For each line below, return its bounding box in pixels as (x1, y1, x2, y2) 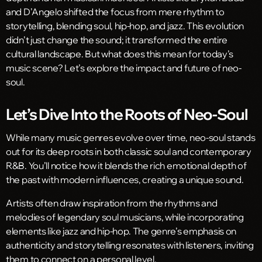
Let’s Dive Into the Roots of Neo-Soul (6, 104, 247, 123)
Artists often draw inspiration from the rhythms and (6, 196, 218, 209)
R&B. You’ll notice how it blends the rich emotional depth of (6, 159, 247, 171)
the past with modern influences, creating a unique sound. (6, 173, 244, 185)
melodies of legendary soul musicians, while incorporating (6, 211, 244, 223)
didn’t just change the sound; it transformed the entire (6, 33, 228, 46)
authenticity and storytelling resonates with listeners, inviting (6, 239, 254, 251)
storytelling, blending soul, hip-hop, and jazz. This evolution (6, 19, 244, 32)
